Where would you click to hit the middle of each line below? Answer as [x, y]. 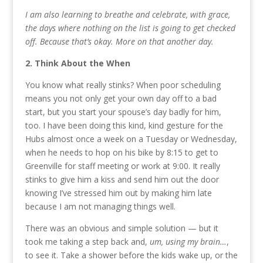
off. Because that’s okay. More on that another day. [119, 41]
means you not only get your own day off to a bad [121, 98]
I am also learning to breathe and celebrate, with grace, [127, 14]
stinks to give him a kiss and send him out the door [122, 179]
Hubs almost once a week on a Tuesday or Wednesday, [131, 139]
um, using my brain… [188, 242]
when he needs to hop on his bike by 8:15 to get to [122, 152]
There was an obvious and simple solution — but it [122, 228]
